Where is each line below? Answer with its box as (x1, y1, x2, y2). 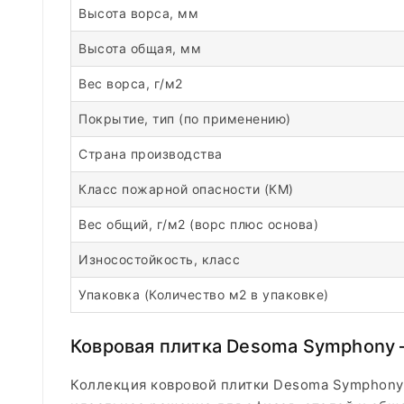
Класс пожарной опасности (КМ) (78, 181, 294, 197)
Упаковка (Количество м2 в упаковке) (78, 287, 329, 302)
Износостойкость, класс (78, 252, 240, 267)
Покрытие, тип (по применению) (78, 111, 291, 126)
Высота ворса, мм (78, 5, 198, 21)
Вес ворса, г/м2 (78, 76, 183, 91)
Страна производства (78, 146, 223, 161)
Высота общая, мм (78, 41, 201, 56)
